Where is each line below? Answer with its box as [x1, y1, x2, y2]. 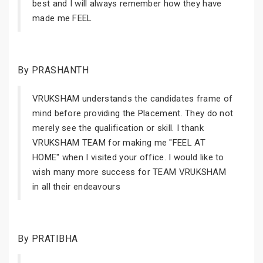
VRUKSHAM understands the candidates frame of [32, 93, 233, 104]
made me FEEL [32, 13, 92, 23]
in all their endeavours [32, 181, 120, 192]
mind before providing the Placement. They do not [32, 108, 234, 119]
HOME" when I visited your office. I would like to [32, 152, 224, 163]
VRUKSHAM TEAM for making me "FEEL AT [32, 137, 205, 148]
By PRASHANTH [18, 65, 89, 76]
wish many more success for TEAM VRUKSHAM [32, 167, 226, 177]
